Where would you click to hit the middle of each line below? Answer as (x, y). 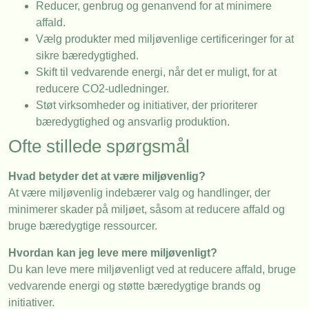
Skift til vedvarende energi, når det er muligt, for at (156, 72)
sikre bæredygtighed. (87, 56)
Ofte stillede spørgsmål (99, 147)
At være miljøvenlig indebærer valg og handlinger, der (139, 193)
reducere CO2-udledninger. (102, 89)
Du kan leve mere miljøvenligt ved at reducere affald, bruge (152, 269)
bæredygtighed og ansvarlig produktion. (133, 122)
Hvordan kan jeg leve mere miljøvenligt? (113, 252)
